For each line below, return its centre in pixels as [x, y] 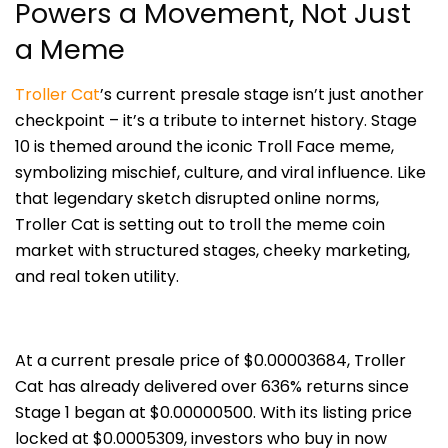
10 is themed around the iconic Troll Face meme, [204, 147]
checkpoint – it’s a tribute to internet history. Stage [216, 121]
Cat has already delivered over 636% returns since [212, 387]
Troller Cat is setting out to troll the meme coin [200, 225]
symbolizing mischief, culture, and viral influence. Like [220, 173]
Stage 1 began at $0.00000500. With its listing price [213, 413]
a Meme [70, 50]
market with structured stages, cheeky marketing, [212, 251]
